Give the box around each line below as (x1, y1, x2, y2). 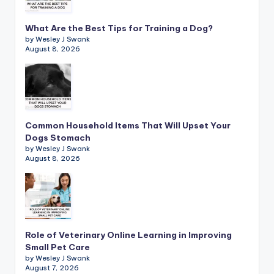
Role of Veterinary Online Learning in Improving (25, 229, 232, 241)
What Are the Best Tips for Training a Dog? (25, 23, 213, 34)
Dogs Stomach (25, 132, 91, 144)
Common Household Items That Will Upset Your (25, 120, 231, 131)
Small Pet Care (25, 242, 90, 253)
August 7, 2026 (25, 264, 79, 273)
